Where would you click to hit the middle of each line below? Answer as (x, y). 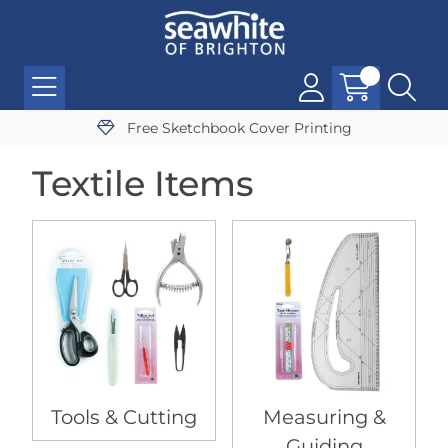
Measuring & (324, 417)
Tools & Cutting (124, 417)
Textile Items (143, 183)
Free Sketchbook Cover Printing (237, 128)
